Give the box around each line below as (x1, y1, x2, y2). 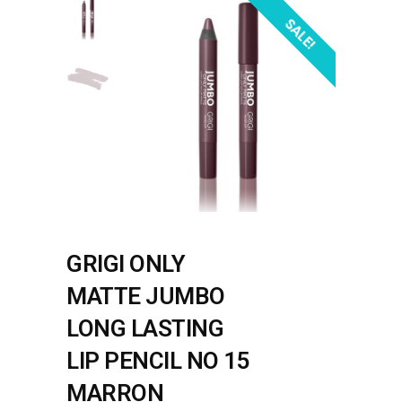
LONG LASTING (66, 315, 223, 342)
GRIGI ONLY (66, 250, 185, 277)
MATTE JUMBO (66, 283, 225, 310)
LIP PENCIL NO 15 (66, 347, 249, 374)
